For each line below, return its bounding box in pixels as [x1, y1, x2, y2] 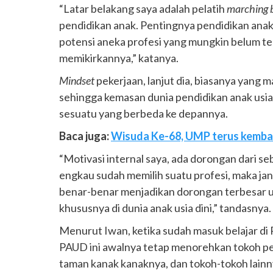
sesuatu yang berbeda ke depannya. [59, 106, 228, 120]
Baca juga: [59, 129, 111, 143]
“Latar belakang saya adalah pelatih [59, 1, 227, 15]
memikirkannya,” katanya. [59, 51, 180, 65]
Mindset [59, 73, 94, 87]
